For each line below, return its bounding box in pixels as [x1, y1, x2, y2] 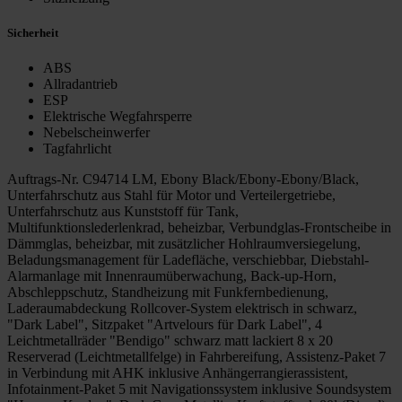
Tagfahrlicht [43, 140, 111, 156]
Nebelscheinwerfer [43, 124, 150, 140]
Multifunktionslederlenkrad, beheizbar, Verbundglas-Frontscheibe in [7, 219, 391, 235]
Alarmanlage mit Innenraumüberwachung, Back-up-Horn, [7, 267, 336, 284]
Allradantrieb [43, 75, 118, 92]
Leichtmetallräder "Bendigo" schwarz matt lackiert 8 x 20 [7, 332, 333, 348]
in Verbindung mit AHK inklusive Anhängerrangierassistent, [7, 364, 348, 380]
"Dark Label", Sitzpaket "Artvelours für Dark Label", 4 [7, 316, 322, 332]
